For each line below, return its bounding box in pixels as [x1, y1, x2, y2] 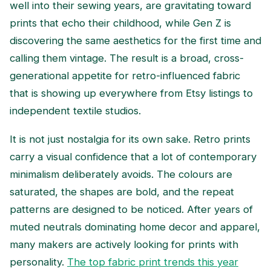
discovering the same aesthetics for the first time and [10, 34, 261, 47]
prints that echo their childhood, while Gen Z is [10, 16, 231, 29]
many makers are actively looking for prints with [10, 238, 238, 250]
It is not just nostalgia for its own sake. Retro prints [10, 132, 250, 145]
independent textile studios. [10, 104, 141, 117]
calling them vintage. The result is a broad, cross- [10, 51, 244, 64]
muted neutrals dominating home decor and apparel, [10, 220, 260, 233]
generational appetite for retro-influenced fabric [10, 69, 240, 82]
